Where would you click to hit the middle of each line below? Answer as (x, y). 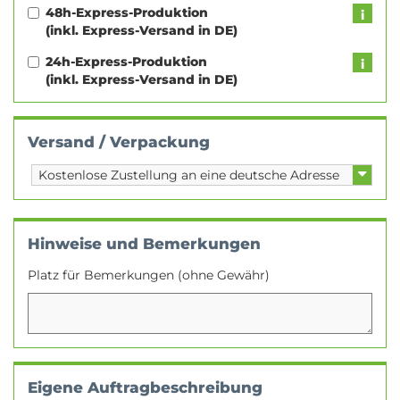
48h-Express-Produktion (127, 12)
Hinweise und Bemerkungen (144, 244)
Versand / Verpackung (119, 142)
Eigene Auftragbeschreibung (145, 387)
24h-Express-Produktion (126, 62)
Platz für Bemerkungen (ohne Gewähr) (149, 275)
